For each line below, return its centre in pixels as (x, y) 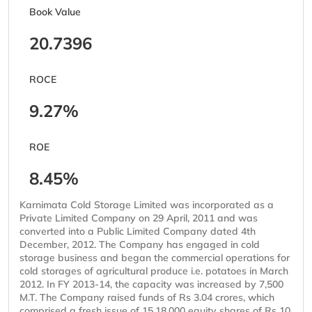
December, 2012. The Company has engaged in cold (140, 245)
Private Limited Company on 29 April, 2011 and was (139, 218)
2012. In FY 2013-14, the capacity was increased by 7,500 (151, 284)
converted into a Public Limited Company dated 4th (138, 232)
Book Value (55, 12)
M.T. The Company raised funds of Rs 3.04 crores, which (147, 298)
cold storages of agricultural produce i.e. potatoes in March (154, 271)
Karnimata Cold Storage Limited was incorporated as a (147, 205)
